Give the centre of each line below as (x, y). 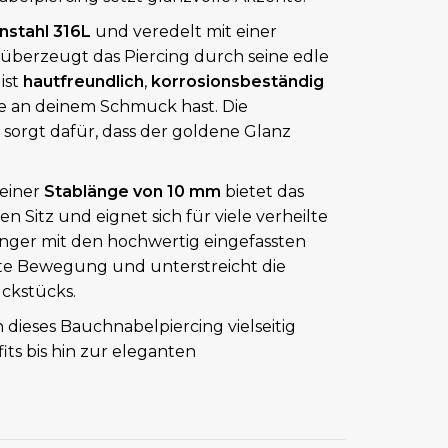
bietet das (262, 191)
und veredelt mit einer (183, 31)
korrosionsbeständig (237, 81)
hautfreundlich (83, 81)
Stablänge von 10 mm (132, 191)
